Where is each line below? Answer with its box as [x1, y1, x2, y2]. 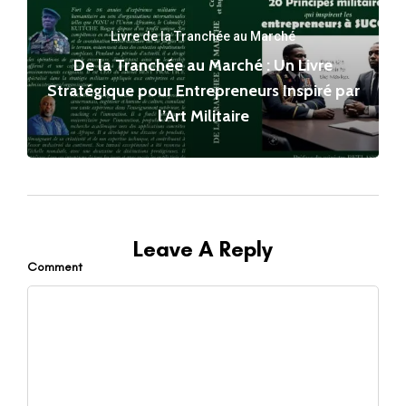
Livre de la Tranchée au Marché [111, 28, 295, 43]
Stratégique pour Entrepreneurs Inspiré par [46, 80, 360, 101]
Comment [27, 259, 82, 275]
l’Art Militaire [157, 105, 249, 126]
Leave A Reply [133, 236, 273, 263]
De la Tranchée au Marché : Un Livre [73, 54, 333, 75]
